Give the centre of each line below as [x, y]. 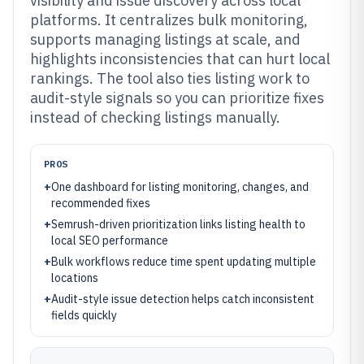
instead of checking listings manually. [155, 117]
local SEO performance [110, 240]
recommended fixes [101, 203]
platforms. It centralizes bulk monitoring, [169, 20]
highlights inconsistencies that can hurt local [180, 59]
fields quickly [84, 315]
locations [75, 278]
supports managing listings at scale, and [165, 39]
